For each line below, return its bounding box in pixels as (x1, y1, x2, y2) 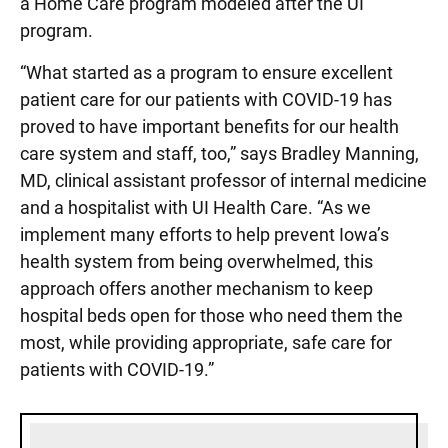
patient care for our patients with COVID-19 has (20, 89, 392, 110)
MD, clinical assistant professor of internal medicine (20, 170, 427, 191)
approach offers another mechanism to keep (20, 278, 373, 299)
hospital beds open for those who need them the (20, 305, 403, 326)
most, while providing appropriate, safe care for (20, 332, 392, 353)
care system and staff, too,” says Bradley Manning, (20, 143, 419, 164)
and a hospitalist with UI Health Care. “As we (20, 197, 371, 218)
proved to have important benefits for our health (20, 116, 399, 137)
